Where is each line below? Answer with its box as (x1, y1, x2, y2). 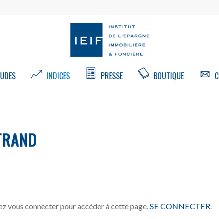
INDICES (44, 70, 70, 82)
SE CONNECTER (150, 201, 210, 211)
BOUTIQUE (151, 70, 184, 82)
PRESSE (98, 70, 123, 82)
